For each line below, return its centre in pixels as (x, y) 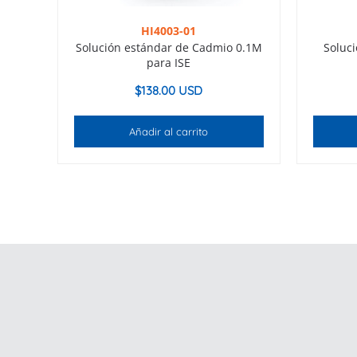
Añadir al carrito (169, 132)
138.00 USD (172, 91)
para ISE (169, 63)
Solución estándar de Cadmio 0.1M (169, 48)
